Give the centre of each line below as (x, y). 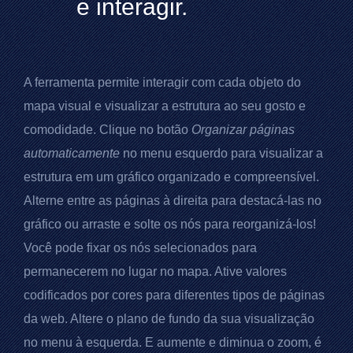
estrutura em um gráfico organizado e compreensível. (171, 176)
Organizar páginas (243, 129)
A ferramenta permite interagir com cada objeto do (162, 82)
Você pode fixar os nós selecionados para (140, 247)
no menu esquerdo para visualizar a (221, 153)
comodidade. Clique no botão (108, 129)
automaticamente (72, 153)
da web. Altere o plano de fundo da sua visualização (169, 318)
